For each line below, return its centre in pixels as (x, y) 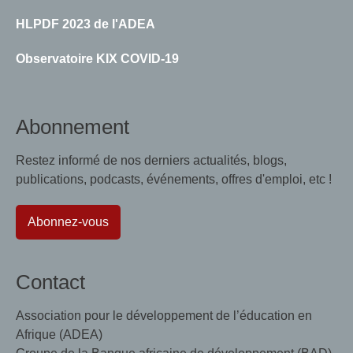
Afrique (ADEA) (59, 334)
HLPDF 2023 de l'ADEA (85, 24)
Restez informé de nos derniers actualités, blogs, (151, 160)
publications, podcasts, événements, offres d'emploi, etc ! (174, 179)
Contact (50, 282)
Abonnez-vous (68, 221)
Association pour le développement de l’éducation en (164, 315)
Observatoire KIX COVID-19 (97, 58)
